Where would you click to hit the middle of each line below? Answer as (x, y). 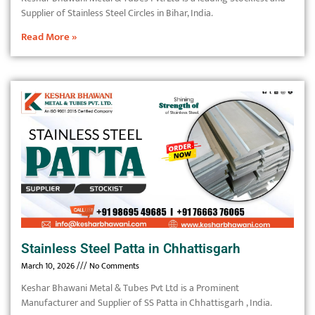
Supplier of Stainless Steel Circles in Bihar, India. (117, 13)
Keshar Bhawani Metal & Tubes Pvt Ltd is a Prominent (130, 288)
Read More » (49, 37)
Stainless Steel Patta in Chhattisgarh (131, 249)
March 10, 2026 (49, 266)
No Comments (113, 266)
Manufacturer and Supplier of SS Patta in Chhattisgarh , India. (147, 303)
